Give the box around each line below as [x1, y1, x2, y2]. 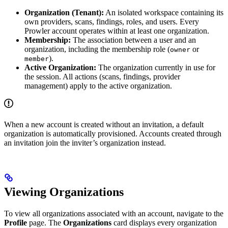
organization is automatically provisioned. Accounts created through [4, 129, 221, 138]
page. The [27, 218, 63, 227]
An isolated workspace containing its [104, 8, 223, 17]
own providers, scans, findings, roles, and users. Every [24, 17, 199, 26]
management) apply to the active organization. [24, 81, 172, 90]
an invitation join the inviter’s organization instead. [4, 138, 166, 147]
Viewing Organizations [4, 185, 124, 198]
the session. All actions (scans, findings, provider [24, 72, 180, 81]
